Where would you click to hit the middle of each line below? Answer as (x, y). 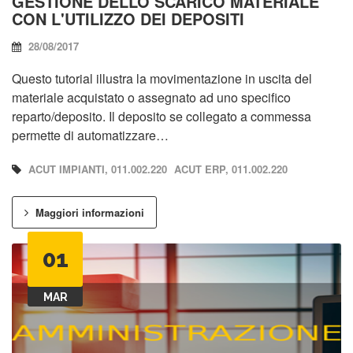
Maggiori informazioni (88, 212)
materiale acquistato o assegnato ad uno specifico (151, 97)
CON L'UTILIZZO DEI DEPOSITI (128, 18)
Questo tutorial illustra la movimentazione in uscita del (162, 78)
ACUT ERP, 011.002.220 (231, 169)
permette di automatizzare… (90, 135)
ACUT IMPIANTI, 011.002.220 (98, 169)
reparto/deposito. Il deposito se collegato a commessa (162, 116)
